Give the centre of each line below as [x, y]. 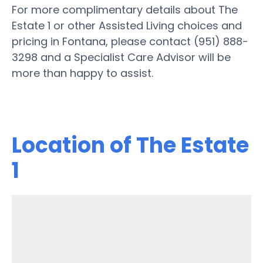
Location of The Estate [130, 145]
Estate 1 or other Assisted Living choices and [127, 25]
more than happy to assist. [82, 73]
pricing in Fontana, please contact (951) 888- [130, 41]
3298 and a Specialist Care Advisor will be [121, 57]
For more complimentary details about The [125, 9]
